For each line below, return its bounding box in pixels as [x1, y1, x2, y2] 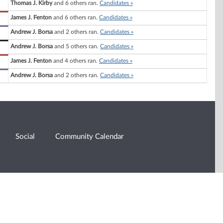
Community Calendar [55, 132, 124, 140]
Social [15, 132, 35, 140]
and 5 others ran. [53, 43, 100, 50]
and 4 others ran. [52, 58, 99, 64]
